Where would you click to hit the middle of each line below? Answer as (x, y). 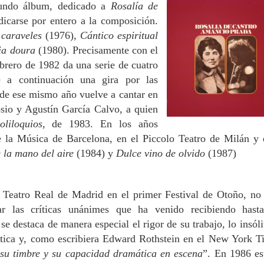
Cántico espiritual (119, 35)
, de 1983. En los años (100, 124)
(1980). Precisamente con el (98, 50)
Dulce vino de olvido (162, 153)
